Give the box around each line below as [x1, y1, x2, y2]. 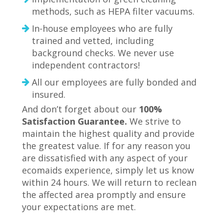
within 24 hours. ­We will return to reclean [22, 176, 197, 188]
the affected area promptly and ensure [22, 189, 186, 200]
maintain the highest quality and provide [22, 128, 195, 139]
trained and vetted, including [32, 35, 154, 46]
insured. [32, 88, 66, 100]
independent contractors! [32, 59, 140, 71]
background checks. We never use [32, 47, 174, 59]
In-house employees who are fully [32, 22, 173, 34]
